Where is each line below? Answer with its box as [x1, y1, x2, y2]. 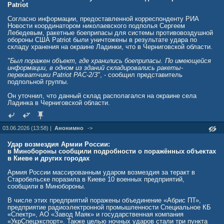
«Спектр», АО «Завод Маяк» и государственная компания [7, 210, 183, 218]
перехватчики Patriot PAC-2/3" [7, 71, 100, 78]
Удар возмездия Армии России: [7, 140, 110, 148]
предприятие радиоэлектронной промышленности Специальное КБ [7, 203, 211, 211]
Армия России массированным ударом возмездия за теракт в [7, 168, 195, 176]
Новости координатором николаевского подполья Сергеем [7, 22, 185, 29]
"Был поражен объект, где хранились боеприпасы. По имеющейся [7, 57, 211, 64]
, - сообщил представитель [100, 71, 182, 78]
